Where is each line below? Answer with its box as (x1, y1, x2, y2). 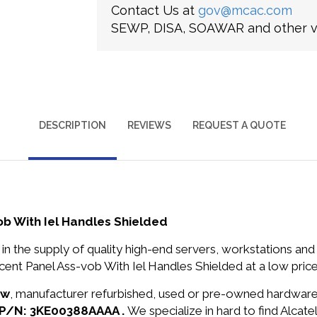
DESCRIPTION (38, 120, 106, 131)
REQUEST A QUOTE (192, 120, 286, 131)
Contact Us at (110, 3, 198, 18)
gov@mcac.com (197, 3, 292, 18)
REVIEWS (127, 120, 171, 131)
